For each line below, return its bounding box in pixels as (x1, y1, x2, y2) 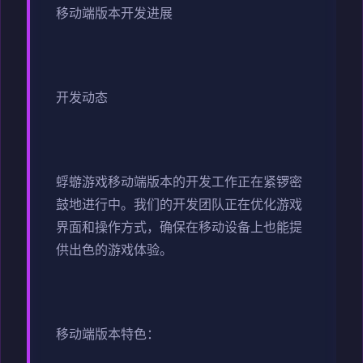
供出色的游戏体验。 (56, 243, 173, 258)
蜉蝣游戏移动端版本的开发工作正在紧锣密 (56, 175, 302, 190)
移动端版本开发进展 (56, 6, 173, 22)
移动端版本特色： (56, 327, 160, 343)
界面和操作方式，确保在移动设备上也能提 (56, 220, 302, 236)
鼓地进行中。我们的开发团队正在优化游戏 (56, 198, 302, 213)
